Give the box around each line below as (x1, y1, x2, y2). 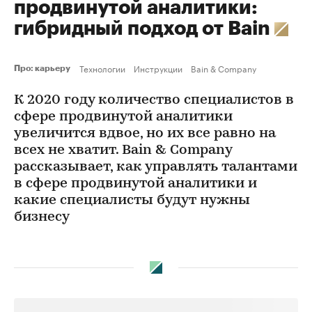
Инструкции (134, 61, 182, 75)
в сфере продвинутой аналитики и (14, 177, 257, 191)
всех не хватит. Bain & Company (14, 143, 232, 157)
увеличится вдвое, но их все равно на (14, 127, 276, 141)
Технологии (79, 61, 125, 75)
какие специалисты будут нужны (14, 194, 250, 208)
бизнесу (14, 210, 70, 224)
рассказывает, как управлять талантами (14, 160, 297, 174)
